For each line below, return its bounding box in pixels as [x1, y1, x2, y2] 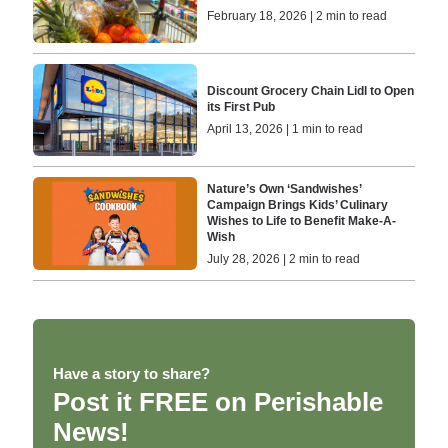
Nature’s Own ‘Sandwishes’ [207, 181, 362, 196]
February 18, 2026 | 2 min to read [207, 8, 388, 23]
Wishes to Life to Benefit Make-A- [207, 213, 397, 228]
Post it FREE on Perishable [52, 386, 383, 417]
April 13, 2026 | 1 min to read [207, 122, 364, 137]
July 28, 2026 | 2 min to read [207, 251, 361, 266]
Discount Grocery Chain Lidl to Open [207, 84, 415, 99]
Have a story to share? [52, 364, 210, 382]
